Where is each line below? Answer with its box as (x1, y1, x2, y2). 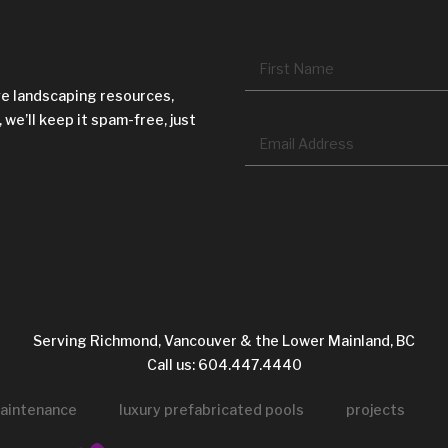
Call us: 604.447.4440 (146, 356, 302, 374)
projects (345, 401, 405, 419)
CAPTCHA (245, 186, 317, 203)
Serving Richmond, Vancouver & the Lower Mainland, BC (33, 332, 415, 350)
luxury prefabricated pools (118, 401, 304, 419)
